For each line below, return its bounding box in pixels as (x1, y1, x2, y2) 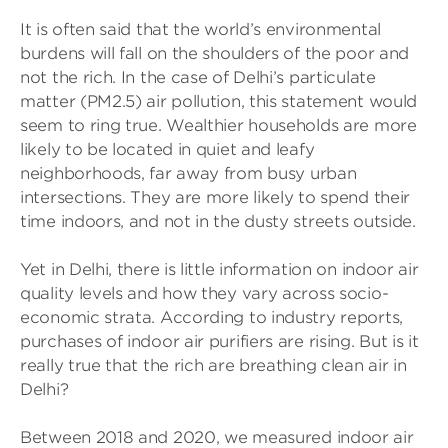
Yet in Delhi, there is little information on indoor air (20, 260, 419, 279)
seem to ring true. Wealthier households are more (20, 116, 417, 135)
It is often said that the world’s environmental (20, 20, 381, 39)
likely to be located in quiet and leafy (20, 140, 315, 159)
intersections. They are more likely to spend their (20, 188, 411, 207)
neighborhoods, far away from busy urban (20, 164, 357, 183)
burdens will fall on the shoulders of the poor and (20, 44, 410, 63)
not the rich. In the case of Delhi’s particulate (20, 68, 376, 87)
